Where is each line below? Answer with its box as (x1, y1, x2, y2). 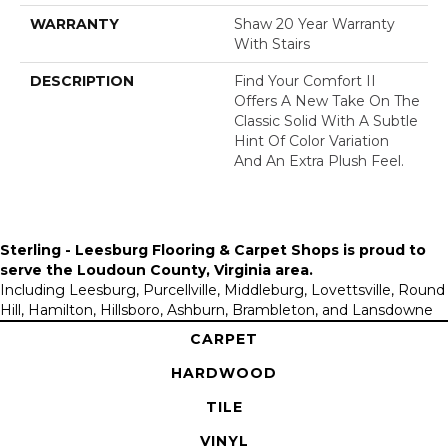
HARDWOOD (171, 363, 277, 382)
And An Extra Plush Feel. (234, 151, 404, 170)
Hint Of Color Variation (234, 131, 389, 150)
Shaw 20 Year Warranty (234, 14, 395, 33)
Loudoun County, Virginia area (77, 260, 309, 279)
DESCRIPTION (30, 71, 134, 90)
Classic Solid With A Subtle (234, 111, 418, 130)
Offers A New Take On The (234, 91, 420, 110)
